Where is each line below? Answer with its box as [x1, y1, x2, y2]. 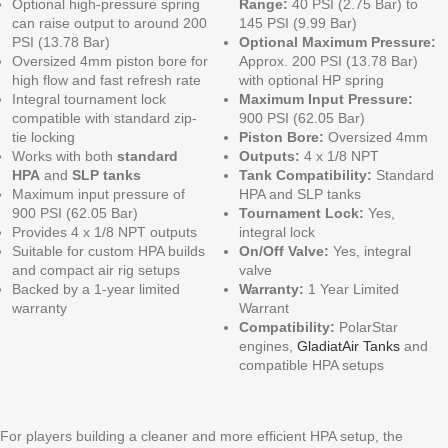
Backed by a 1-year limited [12, 281, 180, 298]
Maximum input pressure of [12, 186, 185, 203]
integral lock [239, 224, 315, 241]
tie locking [12, 129, 75, 146]
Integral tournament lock [12, 91, 166, 108]
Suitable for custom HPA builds [12, 243, 205, 260]
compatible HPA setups [239, 357, 384, 374]
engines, [239, 338, 297, 355]
